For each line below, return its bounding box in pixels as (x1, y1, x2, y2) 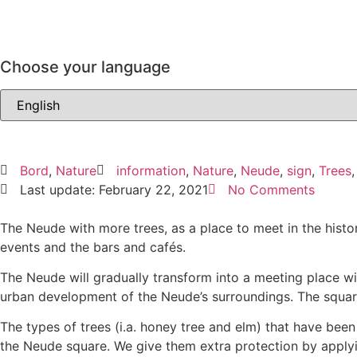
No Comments (228, 181, 315, 198)
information (116, 162, 186, 178)
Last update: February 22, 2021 (20, 181, 208, 198)
